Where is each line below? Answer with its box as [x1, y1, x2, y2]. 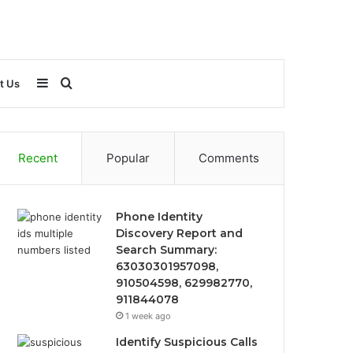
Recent [17, 150, 58, 165]
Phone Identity [116, 210, 203, 224]
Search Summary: [116, 243, 217, 257]
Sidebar [47, 75, 93, 91]
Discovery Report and [116, 226, 243, 240]
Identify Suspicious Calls [116, 335, 258, 349]
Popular [106, 150, 150, 165]
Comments [199, 150, 260, 165]
